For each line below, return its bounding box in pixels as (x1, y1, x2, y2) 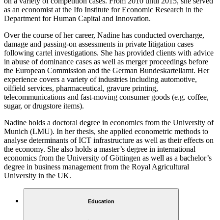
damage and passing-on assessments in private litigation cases (4, 39, 193, 48)
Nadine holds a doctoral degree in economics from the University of (4, 118, 214, 127)
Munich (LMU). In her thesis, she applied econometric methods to (4, 127, 208, 136)
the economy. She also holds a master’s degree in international (4, 144, 195, 153)
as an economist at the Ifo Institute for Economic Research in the (4, 5, 203, 14)
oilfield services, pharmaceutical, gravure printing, (4, 83, 158, 92)
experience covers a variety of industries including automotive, (4, 75, 197, 83)
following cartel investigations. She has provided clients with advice (4, 48, 214, 57)
